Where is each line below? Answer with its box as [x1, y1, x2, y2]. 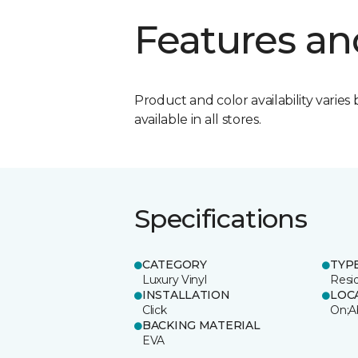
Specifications [134, 202, 308, 234]
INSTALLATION [142, 287, 230, 302]
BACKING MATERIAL [142, 317, 261, 332]
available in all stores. [134, 111, 261, 127]
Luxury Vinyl [142, 272, 207, 287]
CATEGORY [142, 257, 207, 272]
